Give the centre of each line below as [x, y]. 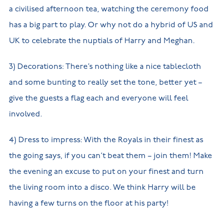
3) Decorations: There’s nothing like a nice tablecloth [105, 66]
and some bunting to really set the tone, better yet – [105, 82]
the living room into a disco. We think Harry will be [102, 187]
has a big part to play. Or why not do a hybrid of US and [111, 25]
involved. [25, 114]
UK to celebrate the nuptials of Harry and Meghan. [102, 41]
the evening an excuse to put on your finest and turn [106, 171]
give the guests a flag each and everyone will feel [98, 98]
